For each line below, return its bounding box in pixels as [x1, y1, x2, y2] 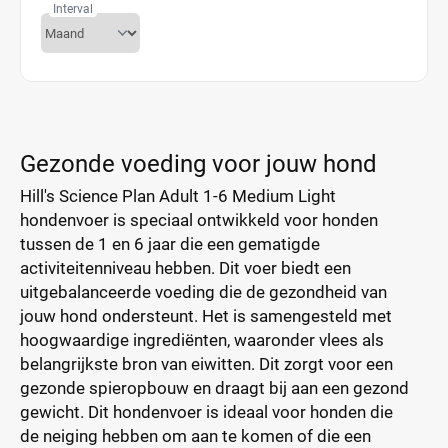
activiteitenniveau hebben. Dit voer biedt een [20, 258, 351, 278]
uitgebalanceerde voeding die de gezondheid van [20, 282, 387, 302]
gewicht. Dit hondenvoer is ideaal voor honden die [20, 402, 393, 422]
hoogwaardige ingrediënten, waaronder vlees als [20, 330, 384, 350]
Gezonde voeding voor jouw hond [20, 150, 377, 178]
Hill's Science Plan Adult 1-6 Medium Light [20, 186, 336, 206]
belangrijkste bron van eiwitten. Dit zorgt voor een [20, 354, 393, 374]
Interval [53, 2, 93, 16]
